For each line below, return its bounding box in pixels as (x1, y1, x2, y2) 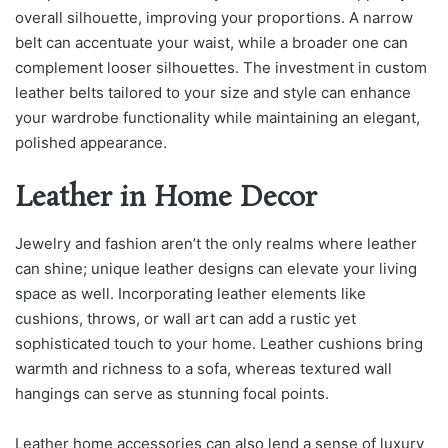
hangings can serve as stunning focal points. (15, 383, 329, 403)
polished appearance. (15, 133, 167, 153)
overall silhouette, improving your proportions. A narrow (15, 8, 413, 28)
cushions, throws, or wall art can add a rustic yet (15, 308, 356, 328)
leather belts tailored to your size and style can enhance (15, 83, 411, 103)
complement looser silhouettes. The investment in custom (15, 58, 427, 78)
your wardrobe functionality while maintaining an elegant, (15, 108, 420, 128)
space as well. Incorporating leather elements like (15, 283, 366, 303)
